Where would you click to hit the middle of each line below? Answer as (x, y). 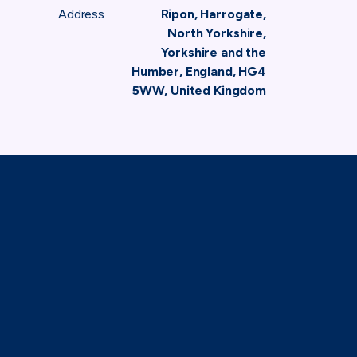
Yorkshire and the (213, 53)
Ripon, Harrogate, (213, 14)
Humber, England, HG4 (198, 72)
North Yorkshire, (217, 33)
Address (81, 14)
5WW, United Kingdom (199, 91)
